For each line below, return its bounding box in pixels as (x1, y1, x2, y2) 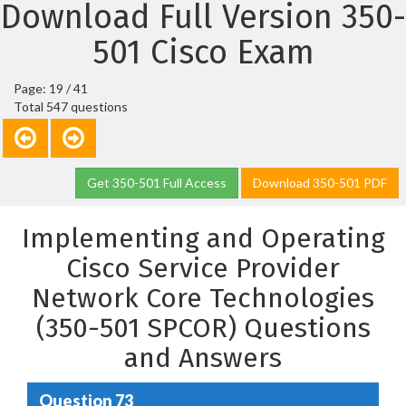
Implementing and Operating (21, 222, 385, 255)
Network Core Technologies (32, 282, 374, 314)
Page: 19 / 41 (14, 81, 88, 96)
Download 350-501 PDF (253, 175, 387, 190)
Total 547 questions (14, 99, 128, 114)
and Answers (124, 342, 282, 374)
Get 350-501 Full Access (87, 175, 227, 190)
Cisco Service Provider (66, 252, 340, 285)
